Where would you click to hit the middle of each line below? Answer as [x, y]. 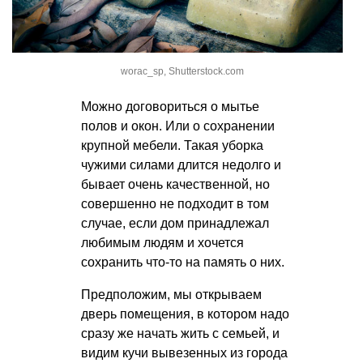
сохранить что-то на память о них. [183, 263]
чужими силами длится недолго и [181, 165]
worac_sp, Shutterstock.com [182, 72]
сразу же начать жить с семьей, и [180, 334]
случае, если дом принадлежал [175, 224]
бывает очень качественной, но [175, 185]
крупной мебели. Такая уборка [172, 146]
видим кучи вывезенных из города [184, 353]
